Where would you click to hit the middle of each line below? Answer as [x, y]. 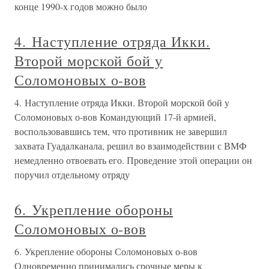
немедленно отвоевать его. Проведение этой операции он [133, 160]
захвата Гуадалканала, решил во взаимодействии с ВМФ [131, 146]
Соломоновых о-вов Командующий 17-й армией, [115, 117]
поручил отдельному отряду [72, 174]
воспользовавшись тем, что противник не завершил [121, 131]
